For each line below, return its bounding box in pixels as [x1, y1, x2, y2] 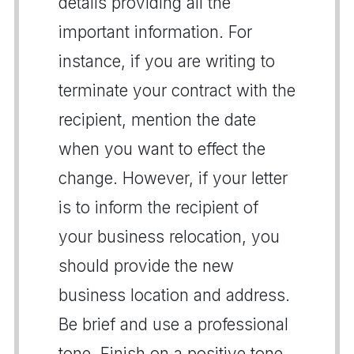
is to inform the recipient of [58, 197, 258, 217]
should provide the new [58, 255, 234, 276]
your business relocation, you [58, 226, 280, 247]
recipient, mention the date [58, 109, 256, 130]
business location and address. [58, 284, 290, 305]
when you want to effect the [58, 138, 265, 159]
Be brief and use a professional [58, 314, 288, 334]
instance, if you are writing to [58, 51, 275, 71]
